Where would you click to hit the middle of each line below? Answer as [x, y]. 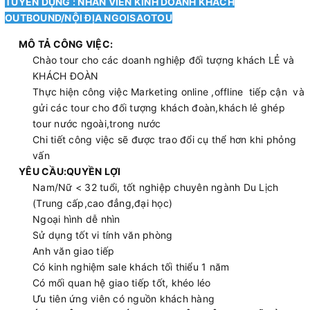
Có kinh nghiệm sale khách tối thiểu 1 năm [131, 267]
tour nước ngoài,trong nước [97, 124]
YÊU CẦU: [43, 171]
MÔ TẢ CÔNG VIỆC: [66, 44]
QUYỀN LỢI [94, 171]
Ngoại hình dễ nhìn [76, 219]
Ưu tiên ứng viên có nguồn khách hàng [124, 299]
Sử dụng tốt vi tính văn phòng [103, 235]
